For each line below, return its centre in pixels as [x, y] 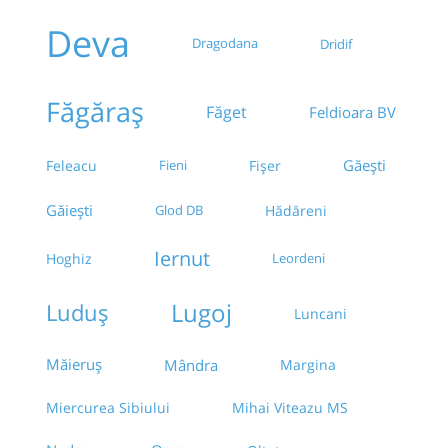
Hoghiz [69, 258]
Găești [364, 166]
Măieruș [74, 365]
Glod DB [179, 209]
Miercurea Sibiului [108, 408]
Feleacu [71, 165]
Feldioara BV [352, 112]
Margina [308, 365]
